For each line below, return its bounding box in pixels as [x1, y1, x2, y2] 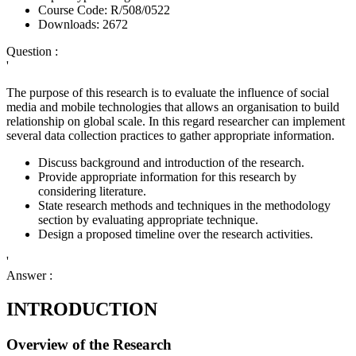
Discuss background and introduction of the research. [38, 156, 304, 170]
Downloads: [38, 17, 103, 32]
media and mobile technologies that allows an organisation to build [6, 100, 339, 114]
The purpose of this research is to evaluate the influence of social [6, 86, 329, 100]
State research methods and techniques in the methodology [38, 199, 331, 213]
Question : [6, 44, 58, 59]
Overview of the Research [6, 335, 176, 353]
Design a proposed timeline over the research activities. [38, 227, 313, 242]
